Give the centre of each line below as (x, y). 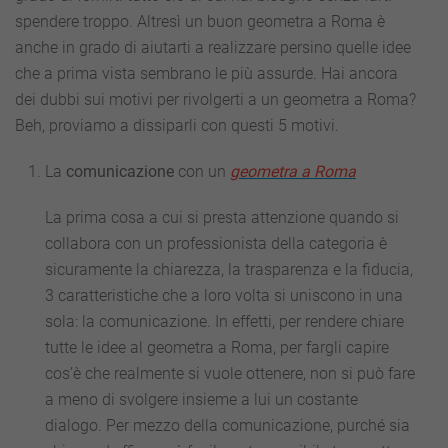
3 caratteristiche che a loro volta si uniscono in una (224, 295)
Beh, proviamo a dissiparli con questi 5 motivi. (177, 125)
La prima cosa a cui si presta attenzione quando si (222, 217)
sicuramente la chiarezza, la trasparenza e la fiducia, (229, 269)
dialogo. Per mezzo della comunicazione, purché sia (227, 425)
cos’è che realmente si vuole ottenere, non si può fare (230, 373)
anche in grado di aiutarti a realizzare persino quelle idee (213, 47)
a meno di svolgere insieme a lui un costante (201, 399)
